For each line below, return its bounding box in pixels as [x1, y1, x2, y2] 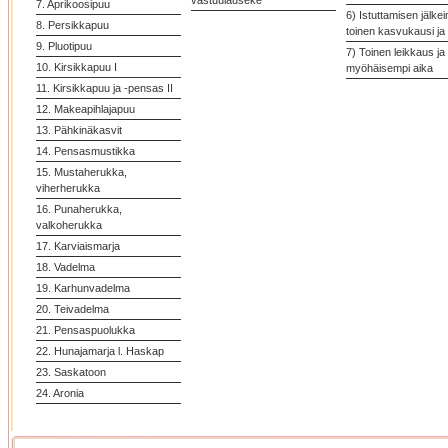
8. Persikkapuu [36, 19, 109, 31]
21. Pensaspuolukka [36, 324, 135, 336]
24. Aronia [36, 387, 84, 399]
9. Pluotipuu [36, 40, 92, 52]
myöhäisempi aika [346, 62, 433, 74]
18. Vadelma [36, 261, 95, 273]
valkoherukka [36, 219, 102, 231]
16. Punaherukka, [36, 203, 122, 215]
